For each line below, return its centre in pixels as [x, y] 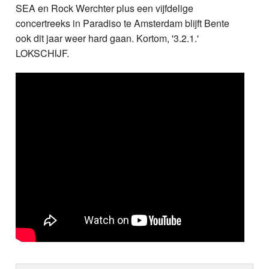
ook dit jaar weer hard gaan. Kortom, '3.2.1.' [107, 38]
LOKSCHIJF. [43, 53]
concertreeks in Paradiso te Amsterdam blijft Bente [123, 23]
